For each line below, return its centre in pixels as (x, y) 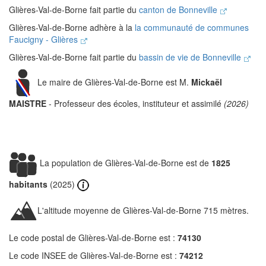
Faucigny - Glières (45, 39)
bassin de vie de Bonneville (191, 57)
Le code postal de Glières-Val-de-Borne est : (93, 238)
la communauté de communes (192, 27)
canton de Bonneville (179, 9)
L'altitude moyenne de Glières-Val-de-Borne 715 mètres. (143, 210)
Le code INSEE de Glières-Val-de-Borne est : (94, 256)
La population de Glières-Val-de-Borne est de (124, 162)
